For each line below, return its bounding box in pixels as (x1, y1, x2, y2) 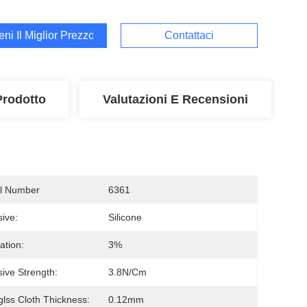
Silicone (108, 212, 142, 223)
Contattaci (164, 29, 214, 41)
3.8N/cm (108, 267, 147, 278)
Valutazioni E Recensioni (103, 93, 248, 106)
